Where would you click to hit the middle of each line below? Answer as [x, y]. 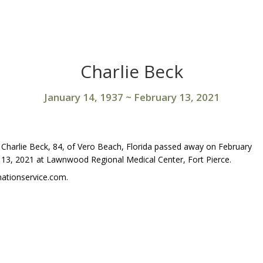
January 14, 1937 [83, 97]
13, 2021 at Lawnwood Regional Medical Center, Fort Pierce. [117, 159]
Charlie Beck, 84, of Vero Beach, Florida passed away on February [127, 146]
